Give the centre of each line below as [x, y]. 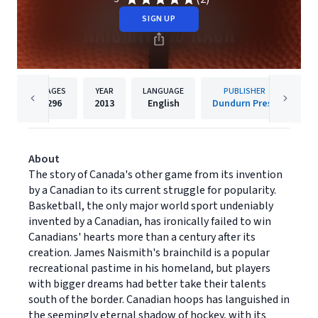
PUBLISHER [244, 91]
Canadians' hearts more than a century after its [142, 237]
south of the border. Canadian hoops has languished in [159, 300]
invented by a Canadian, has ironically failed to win [150, 221]
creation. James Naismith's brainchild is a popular [149, 253]
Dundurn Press [244, 104]
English [163, 104]
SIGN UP [159, 19]
